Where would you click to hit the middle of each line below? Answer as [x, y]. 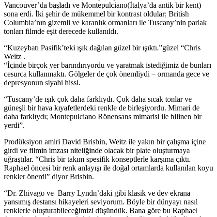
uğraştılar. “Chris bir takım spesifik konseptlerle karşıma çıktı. [97, 159]
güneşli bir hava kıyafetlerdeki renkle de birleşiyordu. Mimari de [102, 108]
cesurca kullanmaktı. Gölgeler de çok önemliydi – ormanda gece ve [107, 74]
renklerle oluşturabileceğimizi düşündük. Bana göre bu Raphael [101, 210]
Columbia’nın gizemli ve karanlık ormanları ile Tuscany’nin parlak [105, 22]
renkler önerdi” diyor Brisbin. [49, 176]
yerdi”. [14, 125]
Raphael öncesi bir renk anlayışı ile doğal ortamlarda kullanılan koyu [108, 168]
